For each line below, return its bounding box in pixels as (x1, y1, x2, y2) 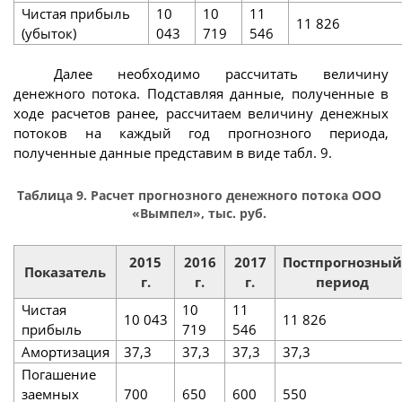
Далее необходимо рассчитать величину (54, 65, 389, 83)
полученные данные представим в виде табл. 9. (13, 144, 332, 162)
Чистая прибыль (21, 4, 130, 23)
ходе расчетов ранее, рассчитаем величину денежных (13, 104, 389, 123)
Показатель (24, 262, 106, 281)
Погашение (21, 364, 96, 383)
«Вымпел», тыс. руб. (131, 205, 267, 222)
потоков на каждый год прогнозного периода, (13, 124, 389, 143)
